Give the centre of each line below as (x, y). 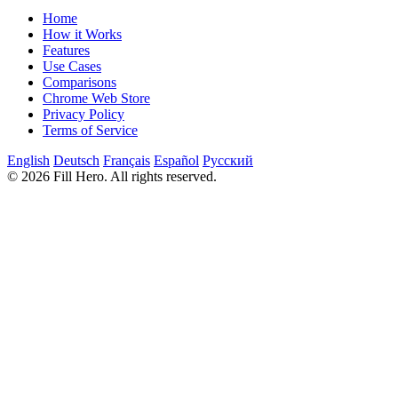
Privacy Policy (84, 114)
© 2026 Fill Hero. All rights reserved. (112, 176)
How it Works (82, 34)
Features (66, 50)
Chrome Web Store (96, 98)
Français (127, 160)
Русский (228, 160)
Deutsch (76, 160)
